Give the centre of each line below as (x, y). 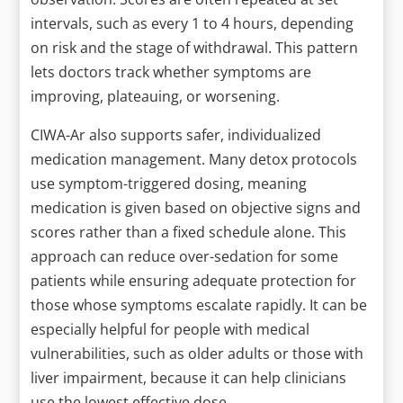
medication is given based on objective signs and (196, 207)
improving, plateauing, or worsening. (156, 96)
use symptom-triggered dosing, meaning (169, 183)
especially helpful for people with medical (170, 329)
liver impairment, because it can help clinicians (189, 377)
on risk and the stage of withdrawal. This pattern (195, 47)
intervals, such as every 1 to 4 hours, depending (193, 23)
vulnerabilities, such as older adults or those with (197, 353)
